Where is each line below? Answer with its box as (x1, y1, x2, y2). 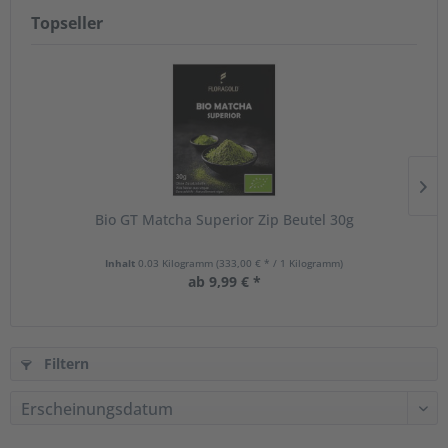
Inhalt (105, 256, 138, 270)
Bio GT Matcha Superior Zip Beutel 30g (94, 210, 354, 229)
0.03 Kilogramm (138, 256, 216, 270)
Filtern (40, 354, 89, 373)
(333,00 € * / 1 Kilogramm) (216, 256, 343, 270)
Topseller (31, 12, 103, 34)
